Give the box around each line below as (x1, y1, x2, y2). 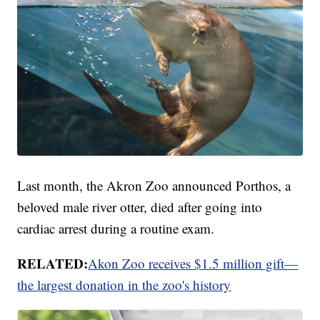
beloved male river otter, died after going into (17, 198, 263, 216)
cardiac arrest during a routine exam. (17, 219, 215, 238)
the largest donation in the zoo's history (17, 276, 231, 294)
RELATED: (17, 254, 89, 274)
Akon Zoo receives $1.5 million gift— (88, 254, 299, 273)
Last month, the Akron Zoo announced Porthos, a (17, 176, 291, 195)
